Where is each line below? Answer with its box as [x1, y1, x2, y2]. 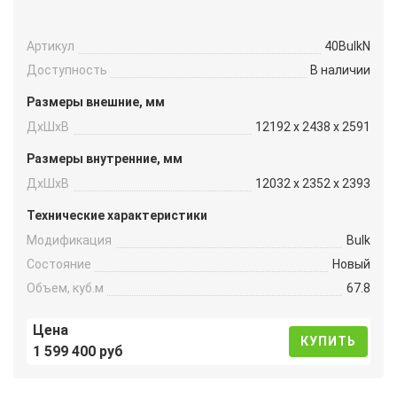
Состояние [27, 257, 91, 272]
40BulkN [324, 39, 370, 54]
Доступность [27, 63, 107, 78]
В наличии [310, 63, 370, 78]
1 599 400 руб [33, 343, 123, 361]
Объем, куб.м [27, 280, 104, 295]
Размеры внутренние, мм [27, 152, 183, 167]
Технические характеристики [27, 208, 207, 223]
